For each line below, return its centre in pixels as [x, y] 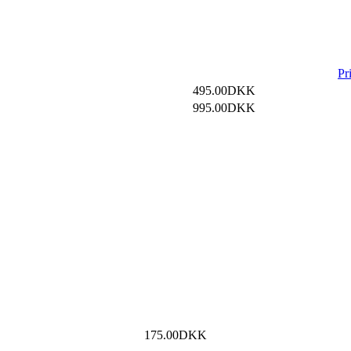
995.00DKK [224, 108]
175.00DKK [175, 335]
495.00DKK [224, 91]
